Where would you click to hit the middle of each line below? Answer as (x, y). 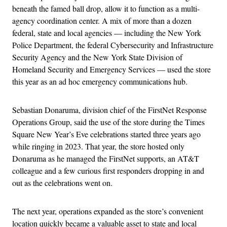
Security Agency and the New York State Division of (97, 57)
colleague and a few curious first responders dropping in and (108, 170)
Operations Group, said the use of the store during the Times (108, 122)
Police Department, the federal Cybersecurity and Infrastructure (113, 45)
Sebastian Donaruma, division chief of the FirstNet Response (109, 109)
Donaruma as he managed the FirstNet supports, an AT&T (106, 158)
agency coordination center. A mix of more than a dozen (102, 20)
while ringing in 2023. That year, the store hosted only (98, 146)
